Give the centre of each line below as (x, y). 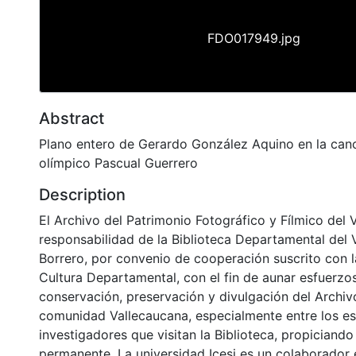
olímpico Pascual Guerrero (118, 163)
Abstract (72, 118)
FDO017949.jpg (253, 38)
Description (82, 194)
